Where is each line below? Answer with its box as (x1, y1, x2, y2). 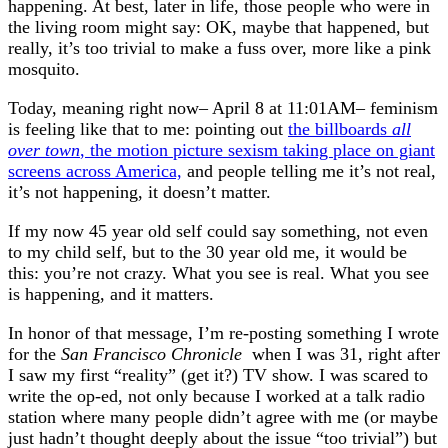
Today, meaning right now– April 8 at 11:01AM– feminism (8, 97, 438, 118)
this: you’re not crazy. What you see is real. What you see (8, 262, 429, 283)
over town (8, 139, 80, 160)
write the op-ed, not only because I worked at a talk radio (8, 385, 425, 406)
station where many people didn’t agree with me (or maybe (8, 406, 438, 427)
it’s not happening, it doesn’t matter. (8, 181, 271, 202)
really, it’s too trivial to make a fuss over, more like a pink (8, 37, 431, 58)
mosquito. (8, 58, 80, 79)
